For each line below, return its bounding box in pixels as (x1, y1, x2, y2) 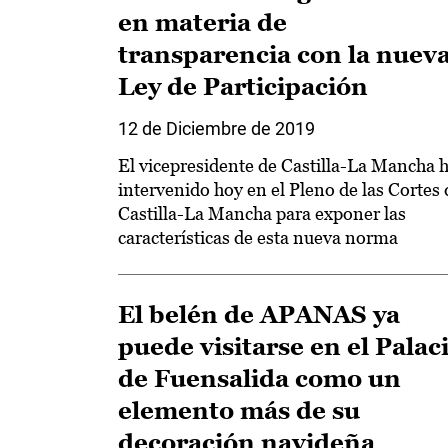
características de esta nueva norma (118, 227, 398, 248)
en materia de (118, 9, 287, 36)
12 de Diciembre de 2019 (118, 118, 315, 139)
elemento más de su (118, 397, 360, 424)
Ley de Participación (118, 73, 368, 100)
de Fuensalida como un (118, 365, 401, 392)
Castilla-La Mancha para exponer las (118, 203, 406, 224)
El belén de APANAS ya (118, 301, 400, 328)
